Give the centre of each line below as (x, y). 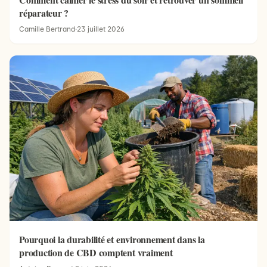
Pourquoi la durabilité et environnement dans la (112, 239)
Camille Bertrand (47, 29)
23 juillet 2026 (101, 29)
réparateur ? (44, 13)
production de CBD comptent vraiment (96, 252)
